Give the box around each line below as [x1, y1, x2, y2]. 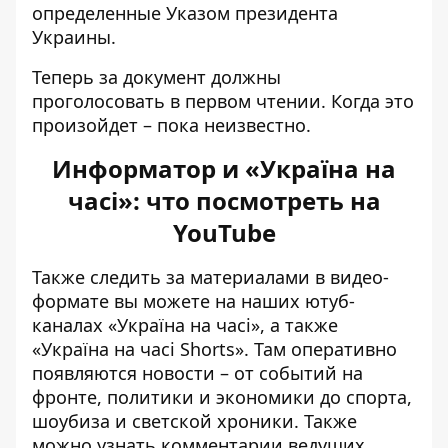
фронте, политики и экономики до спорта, [32, 385, 412, 409]
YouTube [172, 216, 276, 249]
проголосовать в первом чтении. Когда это [32, 89, 414, 113]
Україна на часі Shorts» [41, 337, 244, 361]
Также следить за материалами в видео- [32, 265, 389, 289]
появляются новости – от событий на [32, 361, 363, 385]
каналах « [32, 313, 117, 337]
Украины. [32, 25, 116, 49]
